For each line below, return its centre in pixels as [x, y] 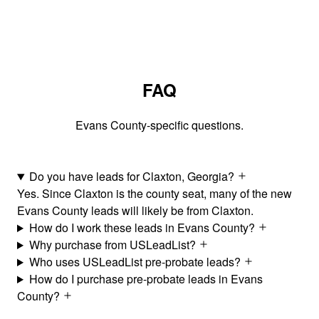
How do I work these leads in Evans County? [143, 228]
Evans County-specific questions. [159, 125]
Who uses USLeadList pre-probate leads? [136, 262]
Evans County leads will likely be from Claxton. [135, 211]
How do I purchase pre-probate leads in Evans [146, 279]
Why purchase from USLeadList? [114, 245]
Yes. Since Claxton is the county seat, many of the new [155, 194]
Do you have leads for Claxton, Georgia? [133, 177]
